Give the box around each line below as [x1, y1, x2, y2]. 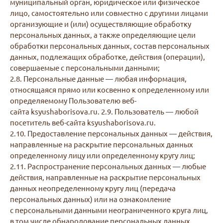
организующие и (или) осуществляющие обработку [10, 19, 191, 28]
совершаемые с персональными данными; [10, 63, 160, 72]
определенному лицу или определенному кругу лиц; [10, 150, 195, 160]
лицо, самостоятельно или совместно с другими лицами [10, 8, 208, 17]
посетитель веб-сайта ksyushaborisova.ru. [10, 117, 156, 127]
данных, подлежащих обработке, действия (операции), [10, 52, 205, 61]
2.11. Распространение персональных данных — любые [10, 161, 206, 171]
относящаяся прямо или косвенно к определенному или [10, 85, 209, 94]
